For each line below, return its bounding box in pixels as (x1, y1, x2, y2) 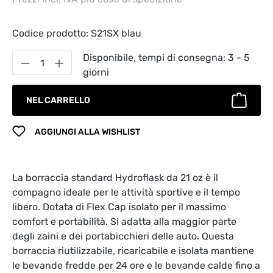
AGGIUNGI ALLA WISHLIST (35, 127, 140, 138)
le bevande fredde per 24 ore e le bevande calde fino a (12, 260, 260, 272)
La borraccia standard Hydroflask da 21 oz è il (12, 172, 218, 184)
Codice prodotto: (12, 27, 91, 40)
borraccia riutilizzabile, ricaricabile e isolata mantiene (12, 245, 254, 257)
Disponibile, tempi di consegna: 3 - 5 (83, 52, 250, 64)
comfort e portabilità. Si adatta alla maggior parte (12, 216, 236, 228)
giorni (83, 66, 109, 79)
